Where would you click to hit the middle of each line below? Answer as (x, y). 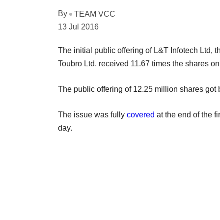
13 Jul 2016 (78, 27)
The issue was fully (92, 114)
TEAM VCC (95, 14)
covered (141, 114)
